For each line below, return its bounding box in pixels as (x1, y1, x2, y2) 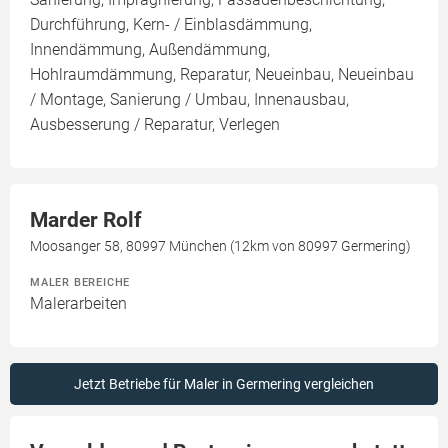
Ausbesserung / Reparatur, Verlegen (30, 115, 280, 134)
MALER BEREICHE (30, 275, 131, 289)
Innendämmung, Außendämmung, (30, 40, 270, 59)
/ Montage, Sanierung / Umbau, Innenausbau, (30, 90, 349, 109)
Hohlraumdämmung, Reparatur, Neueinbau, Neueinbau (30, 65, 414, 84)
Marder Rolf (30, 208, 142, 232)
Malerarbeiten (30, 294, 127, 313)
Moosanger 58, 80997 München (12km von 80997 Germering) (30, 238, 411, 254)
